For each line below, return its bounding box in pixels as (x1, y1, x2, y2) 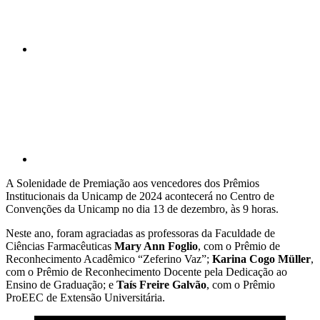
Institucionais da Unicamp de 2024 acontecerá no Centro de (6, 189, 274, 202)
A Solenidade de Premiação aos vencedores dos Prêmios (6, 176, 259, 189)
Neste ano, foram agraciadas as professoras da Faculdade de (6, 226, 275, 239)
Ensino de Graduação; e (6, 278, 116, 291)
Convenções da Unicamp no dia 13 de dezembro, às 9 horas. (6, 202, 279, 215)
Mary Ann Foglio (114, 239, 198, 252)
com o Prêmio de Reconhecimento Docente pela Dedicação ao (6, 265, 287, 278)
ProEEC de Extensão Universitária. (6, 291, 165, 304)
